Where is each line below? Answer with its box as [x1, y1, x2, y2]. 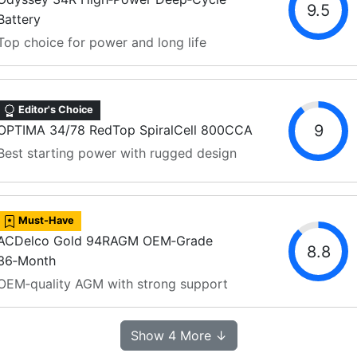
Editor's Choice [16, 104, 94, 116]
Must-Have [16, 214, 75, 227]
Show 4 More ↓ [130, 328, 227, 344]
